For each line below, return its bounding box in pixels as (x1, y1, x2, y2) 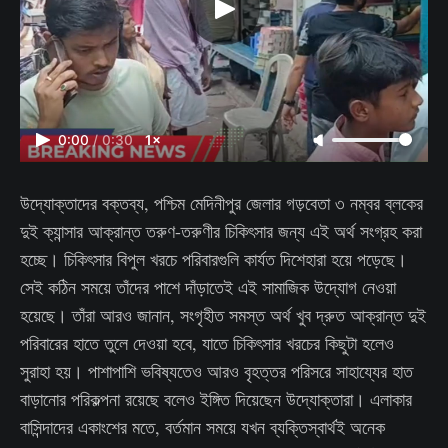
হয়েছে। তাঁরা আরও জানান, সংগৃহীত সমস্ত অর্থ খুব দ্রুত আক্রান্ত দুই (20, 302, 426, 327)
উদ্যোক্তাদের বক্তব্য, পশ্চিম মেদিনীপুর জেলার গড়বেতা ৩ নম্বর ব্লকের (20, 190, 423, 215)
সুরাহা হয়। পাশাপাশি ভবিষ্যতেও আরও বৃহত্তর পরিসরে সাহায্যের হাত (20, 358, 413, 383)
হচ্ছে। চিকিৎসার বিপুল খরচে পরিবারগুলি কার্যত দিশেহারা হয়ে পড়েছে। (20, 246, 407, 271)
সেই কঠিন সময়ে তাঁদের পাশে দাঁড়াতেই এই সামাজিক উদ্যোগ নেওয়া (20, 274, 396, 299)
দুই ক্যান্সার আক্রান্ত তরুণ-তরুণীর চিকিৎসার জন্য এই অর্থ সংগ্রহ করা (20, 218, 422, 243)
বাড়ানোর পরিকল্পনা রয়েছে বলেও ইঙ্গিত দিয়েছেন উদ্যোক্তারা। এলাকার (20, 386, 412, 411)
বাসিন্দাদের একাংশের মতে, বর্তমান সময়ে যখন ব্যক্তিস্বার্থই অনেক (20, 414, 385, 439)
